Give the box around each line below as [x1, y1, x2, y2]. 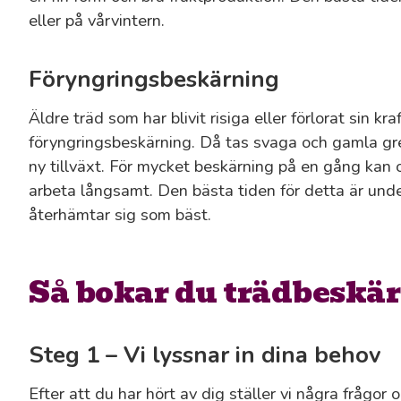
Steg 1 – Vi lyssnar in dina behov [29, 338, 380, 371]
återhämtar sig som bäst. [29, 203, 211, 226]
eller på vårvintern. [29, 9, 165, 32]
